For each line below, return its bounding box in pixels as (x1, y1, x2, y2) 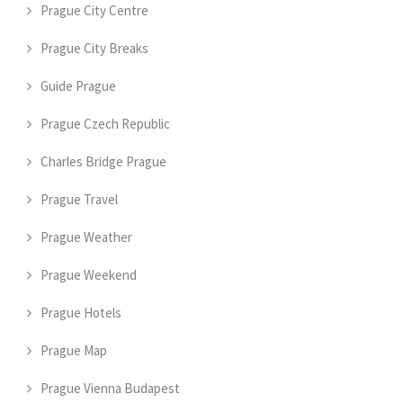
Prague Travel (40, 191, 118, 209)
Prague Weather (40, 228, 132, 246)
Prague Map (40, 342, 107, 360)
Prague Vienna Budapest (40, 380, 180, 398)
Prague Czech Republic (40, 115, 170, 133)
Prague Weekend (40, 266, 137, 284)
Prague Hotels (40, 304, 121, 322)
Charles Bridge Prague (40, 153, 166, 171)
